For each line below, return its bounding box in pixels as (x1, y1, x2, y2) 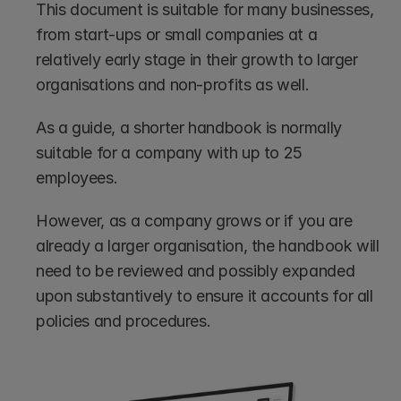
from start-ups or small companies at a (36, 25, 318, 44)
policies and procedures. (36, 311, 211, 330)
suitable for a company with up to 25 (36, 143, 303, 162)
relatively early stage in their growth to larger (36, 50, 358, 69)
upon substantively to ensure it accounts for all (36, 286, 373, 305)
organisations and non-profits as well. (36, 75, 310, 94)
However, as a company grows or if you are (36, 211, 353, 230)
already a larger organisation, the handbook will (36, 236, 380, 255)
